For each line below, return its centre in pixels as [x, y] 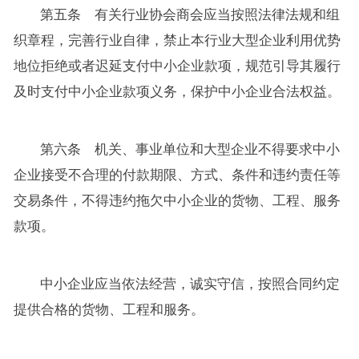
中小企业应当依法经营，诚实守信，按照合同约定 [190, 284]
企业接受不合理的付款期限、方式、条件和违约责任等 [177, 175]
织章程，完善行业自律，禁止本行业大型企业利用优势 [177, 40]
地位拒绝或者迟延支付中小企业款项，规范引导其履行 [177, 66]
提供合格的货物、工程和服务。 [109, 309]
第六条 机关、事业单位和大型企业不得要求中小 [190, 149]
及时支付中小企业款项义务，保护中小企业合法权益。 [177, 91]
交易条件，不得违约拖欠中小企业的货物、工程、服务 [177, 200]
